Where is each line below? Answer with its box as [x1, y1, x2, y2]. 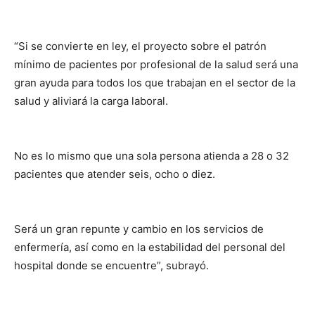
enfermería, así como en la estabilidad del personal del [14, 240, 285, 254]
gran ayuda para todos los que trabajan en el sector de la [14, 75, 295, 89]
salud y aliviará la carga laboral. [14, 94, 168, 108]
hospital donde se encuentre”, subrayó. [14, 258, 209, 272]
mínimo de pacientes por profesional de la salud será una [14, 57, 298, 71]
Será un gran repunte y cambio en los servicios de [14, 221, 264, 236]
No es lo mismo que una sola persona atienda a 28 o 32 [14, 148, 289, 162]
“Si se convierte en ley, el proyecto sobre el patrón [14, 39, 266, 53]
